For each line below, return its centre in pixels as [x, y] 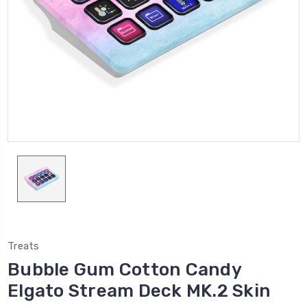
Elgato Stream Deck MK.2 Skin [139, 291]
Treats [24, 246]
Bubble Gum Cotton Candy [124, 269]
